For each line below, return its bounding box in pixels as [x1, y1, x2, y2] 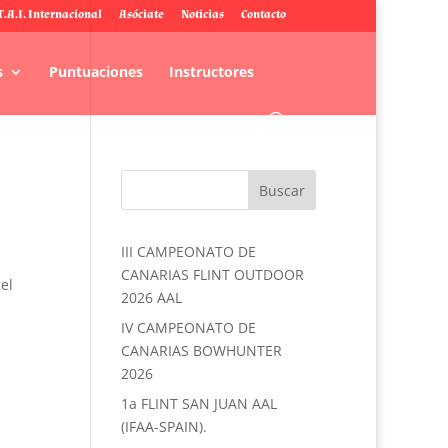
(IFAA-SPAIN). [120, 417, 207, 436]
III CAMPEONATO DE [120, 242, 256, 261]
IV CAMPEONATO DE [120, 318, 256, 337]
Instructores [169, 62, 254, 81]
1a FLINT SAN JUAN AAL [120, 394, 277, 413]
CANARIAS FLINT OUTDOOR [120, 265, 304, 284]
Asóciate [119, 7, 164, 22]
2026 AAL [120, 288, 182, 307]
